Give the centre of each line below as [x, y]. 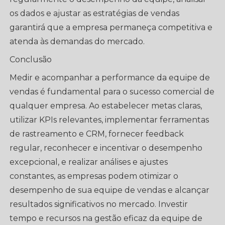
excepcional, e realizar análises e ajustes [89, 162]
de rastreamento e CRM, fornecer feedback [97, 134]
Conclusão [31, 60]
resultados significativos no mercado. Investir [99, 204]
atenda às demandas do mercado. [77, 41]
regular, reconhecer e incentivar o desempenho [106, 148]
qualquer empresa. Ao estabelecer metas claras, [106, 106]
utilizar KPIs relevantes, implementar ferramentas [109, 120]
